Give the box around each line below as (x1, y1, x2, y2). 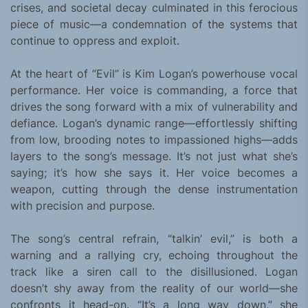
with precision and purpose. (10, 199, 155, 213)
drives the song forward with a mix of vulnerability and (10, 100, 298, 114)
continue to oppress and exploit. (10, 34, 179, 48)
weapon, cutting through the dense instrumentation (10, 182, 298, 197)
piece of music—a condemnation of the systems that (10, 17, 298, 32)
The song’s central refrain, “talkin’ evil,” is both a (10, 232, 298, 246)
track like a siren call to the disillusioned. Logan (10, 265, 298, 279)
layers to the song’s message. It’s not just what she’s (10, 149, 298, 164)
